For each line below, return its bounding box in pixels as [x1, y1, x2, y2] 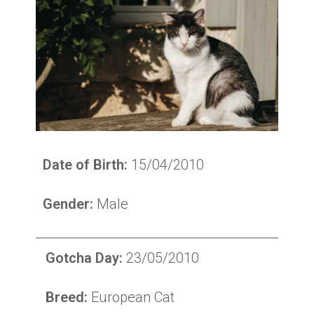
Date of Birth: [43, 156, 128, 173]
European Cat [88, 288, 175, 306]
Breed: [46, 288, 88, 306]
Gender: [43, 195, 94, 212]
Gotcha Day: [46, 249, 123, 266]
